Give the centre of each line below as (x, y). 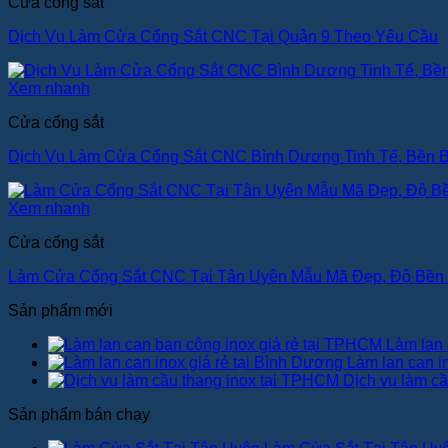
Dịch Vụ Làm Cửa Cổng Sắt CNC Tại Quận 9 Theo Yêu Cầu (223, 37)
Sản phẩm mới (60, 311)
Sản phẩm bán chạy (79, 415)
